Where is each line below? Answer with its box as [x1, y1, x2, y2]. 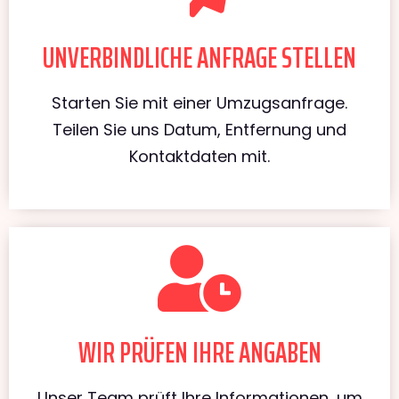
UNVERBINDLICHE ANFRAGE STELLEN [43, 35, 356, 80]
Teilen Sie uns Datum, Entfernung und [53, 118, 346, 141]
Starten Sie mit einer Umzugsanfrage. [52, 91, 347, 114]
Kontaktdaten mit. [129, 144, 270, 167]
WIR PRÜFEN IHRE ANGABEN [77, 330, 322, 375]
